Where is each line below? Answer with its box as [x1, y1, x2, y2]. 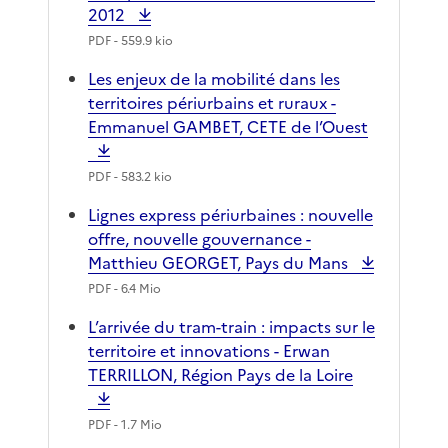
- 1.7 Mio [111, 416, 162, 435]
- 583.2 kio [111, 168, 172, 187]
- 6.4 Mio [111, 280, 161, 299]
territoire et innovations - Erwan [88, 339, 330, 364]
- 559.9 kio [111, 32, 173, 51]
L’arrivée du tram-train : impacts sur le [88, 315, 375, 340]
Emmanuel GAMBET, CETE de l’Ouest [88, 115, 368, 140]
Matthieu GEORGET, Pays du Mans [88, 251, 352, 276]
